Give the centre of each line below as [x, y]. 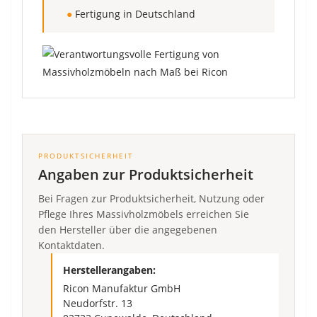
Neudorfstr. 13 [98, 303]
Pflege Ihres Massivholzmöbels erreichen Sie [144, 214]
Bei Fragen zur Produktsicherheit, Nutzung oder [151, 198]
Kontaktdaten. [71, 245]
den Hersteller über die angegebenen [128, 230]
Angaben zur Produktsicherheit [146, 174]
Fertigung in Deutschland [134, 14]
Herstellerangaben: [109, 270]
